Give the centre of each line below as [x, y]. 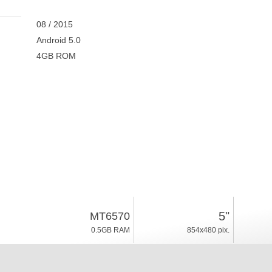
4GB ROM [56, 56]
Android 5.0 [58, 40]
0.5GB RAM [110, 230]
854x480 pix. [208, 230]
